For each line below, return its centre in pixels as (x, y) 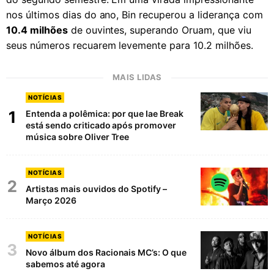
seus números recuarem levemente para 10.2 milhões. (130, 45)
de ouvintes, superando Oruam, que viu (159, 30)
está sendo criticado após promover (101, 125)
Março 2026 (51, 200)
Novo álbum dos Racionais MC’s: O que (106, 252)
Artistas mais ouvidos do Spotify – (97, 188)
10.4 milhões (37, 30)
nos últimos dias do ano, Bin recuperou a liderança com (135, 14)
